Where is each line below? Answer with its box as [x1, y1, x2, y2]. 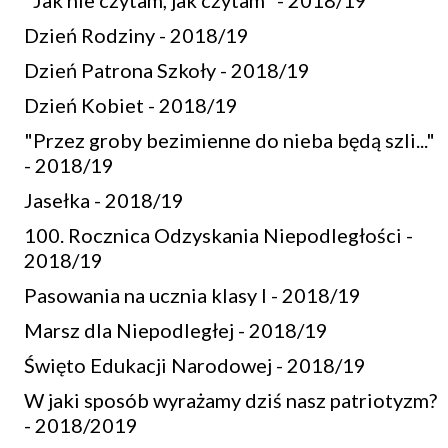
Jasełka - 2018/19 [24, 188, 184, 212]
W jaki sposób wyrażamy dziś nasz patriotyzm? [24, 388, 437, 412]
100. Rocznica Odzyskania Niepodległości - [24, 223, 413, 247]
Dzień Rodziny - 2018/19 [24, 23, 249, 47]
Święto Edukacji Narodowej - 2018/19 [24, 353, 366, 377]
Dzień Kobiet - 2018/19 [24, 93, 238, 117]
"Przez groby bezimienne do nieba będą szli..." [24, 128, 435, 152]
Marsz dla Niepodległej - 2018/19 [24, 318, 328, 342]
